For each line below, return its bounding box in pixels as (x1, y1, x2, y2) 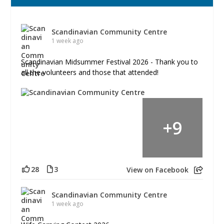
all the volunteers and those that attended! (21, 67, 159, 77)
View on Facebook (126, 164, 188, 174)
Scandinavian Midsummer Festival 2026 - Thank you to (21, 57, 198, 66)
